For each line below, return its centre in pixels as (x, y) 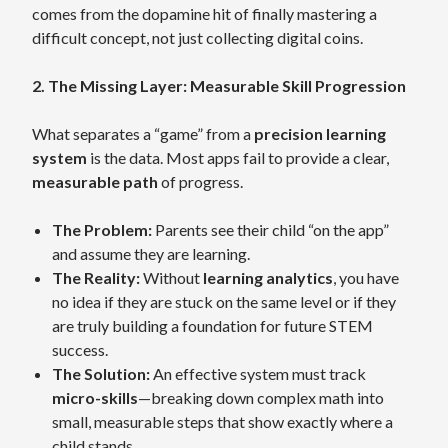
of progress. (200, 181)
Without (171, 277)
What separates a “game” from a (143, 133)
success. (80, 349)
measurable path (95, 181)
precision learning (320, 133)
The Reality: (96, 277)
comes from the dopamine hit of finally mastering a (204, 13)
